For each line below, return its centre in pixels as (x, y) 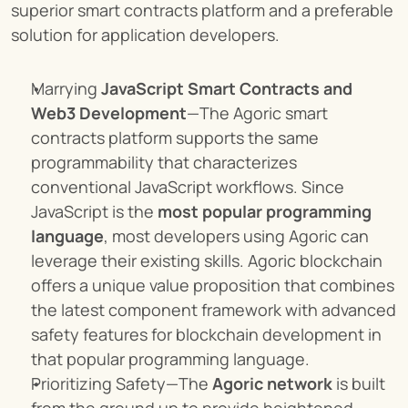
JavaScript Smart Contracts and (227, 89)
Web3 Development (109, 113)
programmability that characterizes (164, 163)
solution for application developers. (145, 35)
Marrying (66, 89)
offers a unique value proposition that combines (213, 286)
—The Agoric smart (257, 113)
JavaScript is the (94, 212)
